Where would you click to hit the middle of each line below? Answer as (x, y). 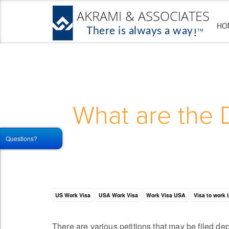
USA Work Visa (118, 195)
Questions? (21, 138)
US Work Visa (73, 195)
